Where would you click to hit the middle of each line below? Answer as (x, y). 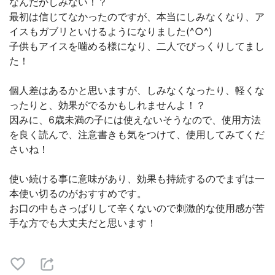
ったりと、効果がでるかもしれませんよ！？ (107, 105)
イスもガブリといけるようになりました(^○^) (111, 31)
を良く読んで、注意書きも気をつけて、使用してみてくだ (137, 134)
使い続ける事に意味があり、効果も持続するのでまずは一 (137, 179)
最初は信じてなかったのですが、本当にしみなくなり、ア (137, 17)
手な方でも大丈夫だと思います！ (83, 223)
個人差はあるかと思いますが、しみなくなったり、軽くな (137, 90)
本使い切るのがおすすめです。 (78, 193)
